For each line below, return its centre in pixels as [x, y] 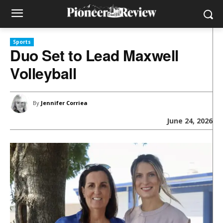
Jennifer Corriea [64, 103]
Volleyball [43, 73]
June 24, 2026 [190, 121]
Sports [22, 42]
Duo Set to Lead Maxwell [94, 55]
